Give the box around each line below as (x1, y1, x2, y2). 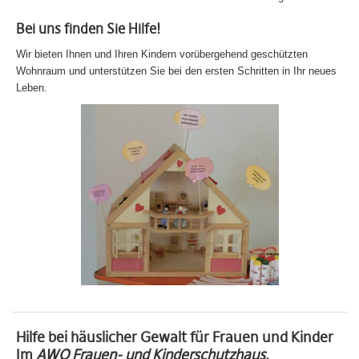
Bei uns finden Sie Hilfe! (16, 21, 161, 38)
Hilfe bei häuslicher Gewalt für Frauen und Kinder (16, 329, 333, 346)
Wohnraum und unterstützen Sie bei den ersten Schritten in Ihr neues (16, 65, 337, 77)
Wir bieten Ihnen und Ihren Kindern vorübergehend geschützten (16, 48, 308, 60)
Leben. (16, 82, 47, 94)
